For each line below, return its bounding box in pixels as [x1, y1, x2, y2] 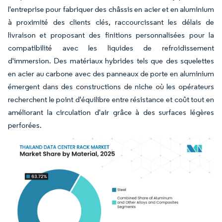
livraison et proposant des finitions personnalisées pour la [8, 30, 214, 40]
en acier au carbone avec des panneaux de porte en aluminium [8, 68, 214, 78]
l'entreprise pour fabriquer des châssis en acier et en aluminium [8, 4, 214, 14]
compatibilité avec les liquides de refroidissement [8, 43, 214, 53]
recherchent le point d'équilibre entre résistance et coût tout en [8, 94, 214, 104]
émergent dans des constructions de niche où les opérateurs [8, 81, 214, 91]
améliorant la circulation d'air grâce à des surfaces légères [8, 107, 214, 117]
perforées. [8, 120, 42, 130]
